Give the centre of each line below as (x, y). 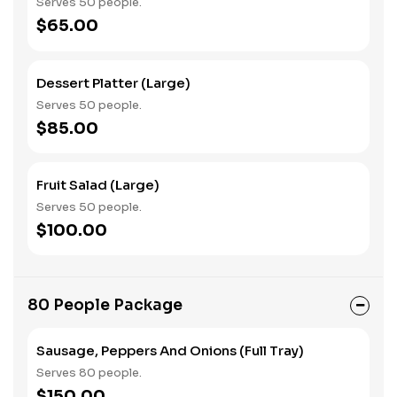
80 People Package (105, 305)
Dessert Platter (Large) (113, 83)
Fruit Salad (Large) (98, 185)
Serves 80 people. (89, 373)
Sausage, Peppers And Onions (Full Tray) (170, 350)
